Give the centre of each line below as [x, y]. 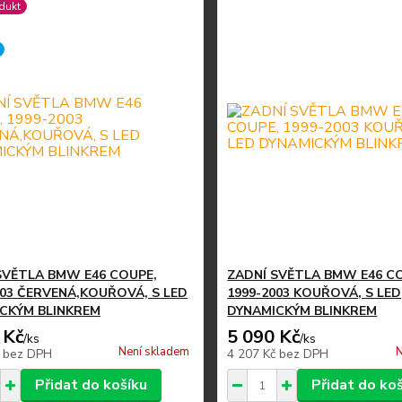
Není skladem [154, 352]
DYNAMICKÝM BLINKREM [302, 311]
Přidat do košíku [91, 385]
